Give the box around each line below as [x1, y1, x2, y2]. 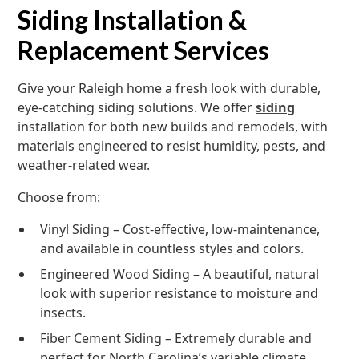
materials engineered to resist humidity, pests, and [18, 137, 326, 155]
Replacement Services [18, 34, 270, 66]
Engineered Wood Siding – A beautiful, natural [40, 265, 320, 283]
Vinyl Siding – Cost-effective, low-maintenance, [40, 220, 321, 238]
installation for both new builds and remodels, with [18, 118, 329, 135]
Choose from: [18, 188, 101, 206]
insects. [40, 304, 87, 321]
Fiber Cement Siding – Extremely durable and [40, 329, 313, 347]
